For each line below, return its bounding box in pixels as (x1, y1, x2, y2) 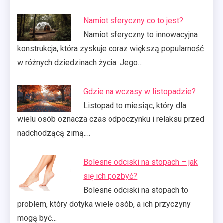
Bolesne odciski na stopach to (83, 185, 189, 195)
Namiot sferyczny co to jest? (83, 16, 184, 26)
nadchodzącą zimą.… (17, 128, 90, 138)
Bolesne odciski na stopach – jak (83, 157, 198, 167)
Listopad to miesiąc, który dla (83, 101, 187, 111)
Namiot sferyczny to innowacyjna (83, 30, 198, 40)
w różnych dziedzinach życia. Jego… (17, 58, 143, 68)
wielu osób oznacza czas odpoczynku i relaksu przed (17, 114, 204, 124)
